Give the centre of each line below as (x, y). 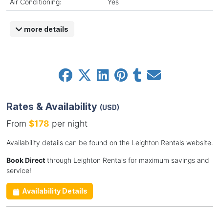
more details (45, 29)
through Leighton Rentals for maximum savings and (127, 160)
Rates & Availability (53, 107)
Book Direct (25, 160)
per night (68, 124)
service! (19, 171)
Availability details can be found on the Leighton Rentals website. (109, 143)
